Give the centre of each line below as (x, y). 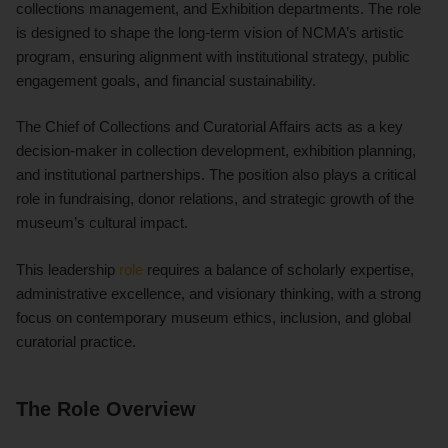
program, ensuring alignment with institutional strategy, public (213, 56)
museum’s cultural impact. (102, 223)
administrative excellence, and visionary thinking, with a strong (218, 294)
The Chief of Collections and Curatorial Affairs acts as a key (209, 127)
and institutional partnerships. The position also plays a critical (216, 175)
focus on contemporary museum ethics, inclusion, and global (213, 318)
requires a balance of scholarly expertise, (278, 270)
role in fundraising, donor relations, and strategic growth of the (215, 199)
